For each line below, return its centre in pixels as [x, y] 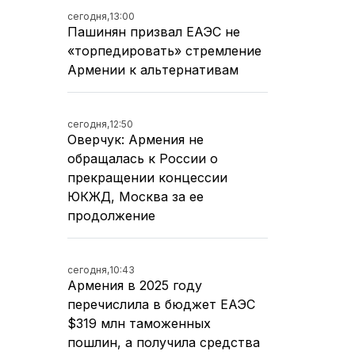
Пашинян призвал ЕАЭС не [154, 31]
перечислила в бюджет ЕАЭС [161, 304]
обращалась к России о [143, 158]
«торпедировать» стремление [164, 50]
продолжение [111, 215]
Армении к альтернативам [153, 69]
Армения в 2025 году [135, 285]
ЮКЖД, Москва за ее [136, 196]
